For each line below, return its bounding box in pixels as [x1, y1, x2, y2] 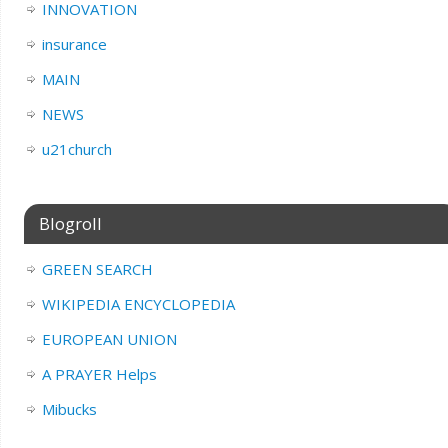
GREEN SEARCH [41, 259, 153, 280]
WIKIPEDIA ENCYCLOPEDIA [41, 294, 235, 315]
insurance [41, 34, 107, 55]
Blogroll [38, 212, 102, 236]
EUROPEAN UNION [41, 329, 177, 350]
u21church [41, 139, 112, 160]
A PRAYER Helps [41, 364, 157, 385]
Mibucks [41, 399, 97, 420]
